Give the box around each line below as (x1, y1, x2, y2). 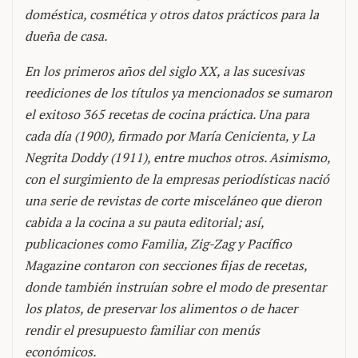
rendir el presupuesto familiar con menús (25, 321, 260, 339)
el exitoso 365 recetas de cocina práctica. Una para (25, 105, 309, 123)
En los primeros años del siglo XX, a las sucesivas (25, 62, 304, 80)
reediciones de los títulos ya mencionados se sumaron (25, 84, 332, 101)
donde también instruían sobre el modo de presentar (25, 278, 326, 296)
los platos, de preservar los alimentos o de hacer (25, 300, 297, 317)
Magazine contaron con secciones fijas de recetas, (25, 257, 307, 274)
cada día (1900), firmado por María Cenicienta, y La (25, 127, 315, 145)
